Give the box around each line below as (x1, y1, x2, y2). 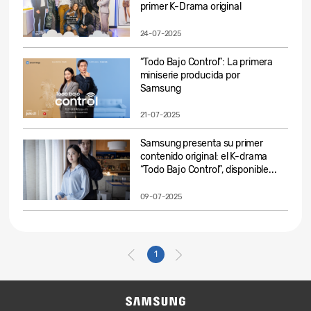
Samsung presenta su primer (140, 137, 263, 150)
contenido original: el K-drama (140, 151, 268, 163)
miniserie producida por (140, 69, 240, 81)
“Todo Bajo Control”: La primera (140, 56, 274, 68)
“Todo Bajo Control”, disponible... (140, 164, 277, 176)
